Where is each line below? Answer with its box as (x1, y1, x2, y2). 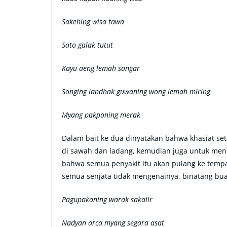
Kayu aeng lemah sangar (62, 63, 140, 73)
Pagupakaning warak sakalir (62, 195, 153, 204)
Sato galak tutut (62, 40, 113, 50)
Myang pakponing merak (62, 110, 140, 120)
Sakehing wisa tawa (62, 17, 124, 26)
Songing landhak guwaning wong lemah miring (62, 87, 210, 96)
